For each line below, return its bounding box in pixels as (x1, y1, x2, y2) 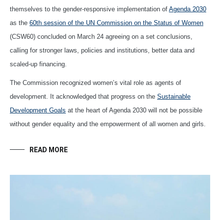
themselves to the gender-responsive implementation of (10, 5, 169, 13)
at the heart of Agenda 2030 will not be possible (66, 106, 202, 114)
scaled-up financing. (10, 60, 67, 68)
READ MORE (29, 145, 68, 154)
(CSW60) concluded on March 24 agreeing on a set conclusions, (10, 32, 192, 40)
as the (10, 19, 29, 27)
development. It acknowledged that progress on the (10, 92, 157, 100)
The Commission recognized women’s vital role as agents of (10, 79, 181, 86)
